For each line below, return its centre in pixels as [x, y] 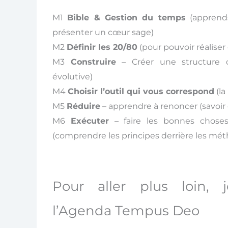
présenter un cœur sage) [103, 33]
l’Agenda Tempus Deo [126, 211]
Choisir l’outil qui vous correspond [141, 92]
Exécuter [90, 121]
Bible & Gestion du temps [126, 18]
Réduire [83, 106]
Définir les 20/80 [102, 47]
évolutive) [72, 77]
